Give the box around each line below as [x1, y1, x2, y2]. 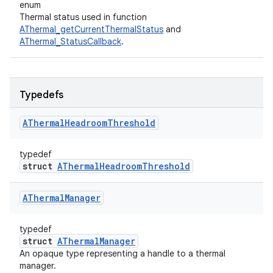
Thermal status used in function [19, 12, 147, 23]
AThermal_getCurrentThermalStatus [19, 24, 163, 35]
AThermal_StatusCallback [19, 36, 121, 47]
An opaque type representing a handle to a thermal [19, 248, 225, 259]
